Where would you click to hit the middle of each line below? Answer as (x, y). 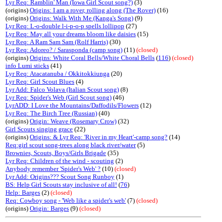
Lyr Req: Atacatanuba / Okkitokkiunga (57, 74)
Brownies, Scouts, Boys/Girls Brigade (56, 153)
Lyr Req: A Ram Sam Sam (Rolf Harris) (57, 42)
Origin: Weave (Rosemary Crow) (73, 121)
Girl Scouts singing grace (39, 129)
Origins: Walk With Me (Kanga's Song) (82, 18)
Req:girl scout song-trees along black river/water (71, 145)
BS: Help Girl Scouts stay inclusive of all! (61, 185)
